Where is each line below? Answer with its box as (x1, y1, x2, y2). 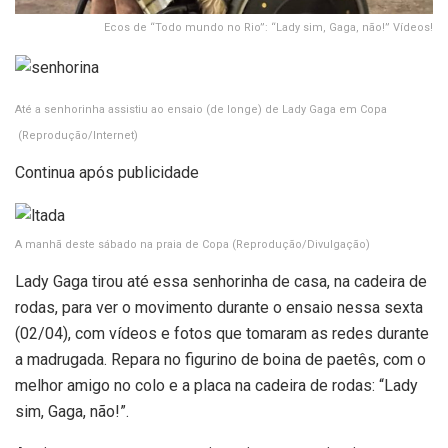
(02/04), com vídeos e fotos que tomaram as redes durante (15, 324, 429, 343)
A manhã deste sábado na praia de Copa (15, 238, 232, 251)
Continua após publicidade (15, 163, 199, 183)
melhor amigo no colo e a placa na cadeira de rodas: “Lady (15, 376, 418, 395)
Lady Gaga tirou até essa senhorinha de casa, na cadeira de (15, 272, 427, 291)
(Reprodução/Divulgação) (232, 238, 370, 251)
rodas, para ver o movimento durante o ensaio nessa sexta (15, 298, 423, 317)
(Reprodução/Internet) (18, 129, 138, 143)
